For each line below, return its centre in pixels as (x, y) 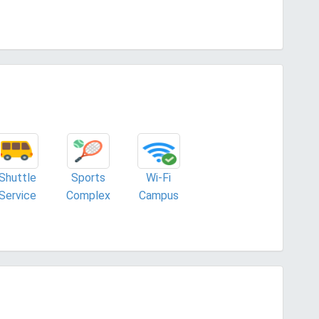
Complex (88, 195)
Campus (158, 195)
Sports (88, 178)
